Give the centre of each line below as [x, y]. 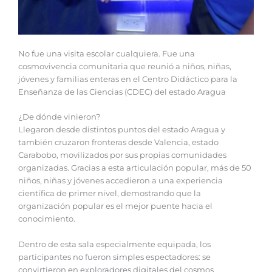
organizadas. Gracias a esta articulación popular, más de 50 [135, 168]
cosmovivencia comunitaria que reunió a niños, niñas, [125, 66]
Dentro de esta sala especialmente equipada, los [114, 244]
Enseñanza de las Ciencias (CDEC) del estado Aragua [122, 92]
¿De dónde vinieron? [59, 117]
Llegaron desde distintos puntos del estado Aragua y [122, 130]
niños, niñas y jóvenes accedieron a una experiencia [121, 181]
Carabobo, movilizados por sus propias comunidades [122, 155]
